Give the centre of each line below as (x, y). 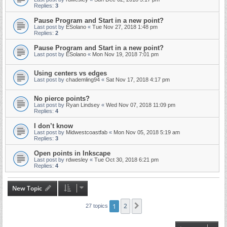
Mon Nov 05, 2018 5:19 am (147, 132)
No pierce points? (62, 99)
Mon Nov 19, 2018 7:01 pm (125, 54)
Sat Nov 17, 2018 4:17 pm (138, 80)
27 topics (97, 205)
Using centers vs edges (70, 73)
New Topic (27, 188)
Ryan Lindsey (83, 105)
